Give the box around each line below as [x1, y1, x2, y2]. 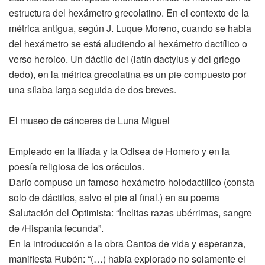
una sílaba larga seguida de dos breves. [9, 82, 176, 96]
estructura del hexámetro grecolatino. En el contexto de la [9, 5, 249, 20]
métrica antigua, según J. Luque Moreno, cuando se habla [9, 21, 251, 35]
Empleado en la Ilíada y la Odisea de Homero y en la [9, 144, 230, 158]
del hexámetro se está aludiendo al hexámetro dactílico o [9, 36, 247, 50]
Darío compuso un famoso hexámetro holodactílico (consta [9, 174, 254, 189]
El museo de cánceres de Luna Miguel [9, 113, 170, 127]
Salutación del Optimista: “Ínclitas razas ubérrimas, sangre [9, 205, 252, 219]
